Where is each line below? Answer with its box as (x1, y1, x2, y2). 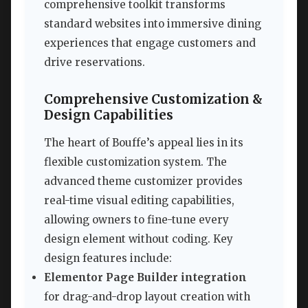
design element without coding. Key (44, 232, 233, 245)
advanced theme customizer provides (44, 174, 243, 188)
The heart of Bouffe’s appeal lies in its (44, 135, 243, 149)
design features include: (44, 251, 172, 265)
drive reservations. (44, 56, 145, 69)
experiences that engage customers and (44, 36, 256, 50)
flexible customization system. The (44, 155, 227, 168)
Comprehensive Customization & (44, 91, 263, 107)
